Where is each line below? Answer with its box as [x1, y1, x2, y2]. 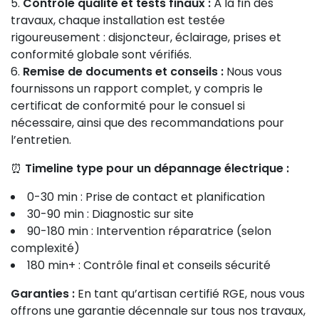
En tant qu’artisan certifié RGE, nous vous [75, 286, 305, 302]
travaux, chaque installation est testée [11, 12, 225, 28]
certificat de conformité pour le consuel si [11, 98, 245, 114]
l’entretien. [11, 132, 71, 148]
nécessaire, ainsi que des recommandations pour [11, 115, 284, 131]
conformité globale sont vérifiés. [11, 46, 192, 63]
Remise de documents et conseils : [23, 63, 224, 80]
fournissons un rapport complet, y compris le [11, 80, 263, 97]
